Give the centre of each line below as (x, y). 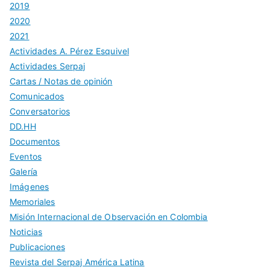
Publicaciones (37, 247)
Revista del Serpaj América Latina (77, 262)
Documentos (35, 142)
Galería (24, 172)
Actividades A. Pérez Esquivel (70, 51)
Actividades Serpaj (48, 66)
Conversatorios (40, 111)
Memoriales (33, 202)
